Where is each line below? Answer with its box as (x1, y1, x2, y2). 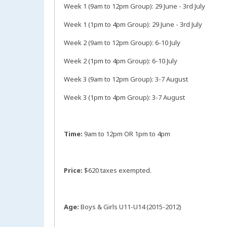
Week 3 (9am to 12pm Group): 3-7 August (64, 74, 188, 84)
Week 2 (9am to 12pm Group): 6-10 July (64, 38, 180, 48)
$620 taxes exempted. (83, 166, 152, 175)
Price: (64, 166, 83, 175)
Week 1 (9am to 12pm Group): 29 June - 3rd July (64, 2, 205, 11)
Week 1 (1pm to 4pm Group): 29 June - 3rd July (64, 20, 202, 29)
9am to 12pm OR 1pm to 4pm (83, 129, 170, 139)
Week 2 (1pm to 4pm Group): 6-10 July (64, 56, 177, 66)
